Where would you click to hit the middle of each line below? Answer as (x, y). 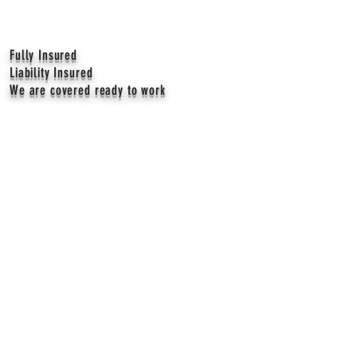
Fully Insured (44, 55)
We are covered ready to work (88, 90)
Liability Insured (51, 73)
